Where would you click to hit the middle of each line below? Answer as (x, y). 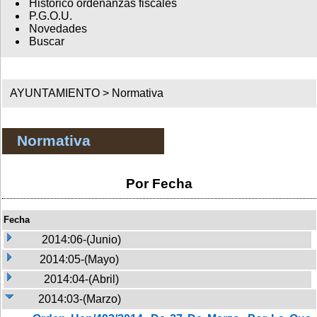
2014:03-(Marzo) (80, 299)
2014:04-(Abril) (81, 279)
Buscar (46, 42)
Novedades (58, 29)
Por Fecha (159, 183)
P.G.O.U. (50, 16)
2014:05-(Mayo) (79, 259)
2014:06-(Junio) (81, 239)
